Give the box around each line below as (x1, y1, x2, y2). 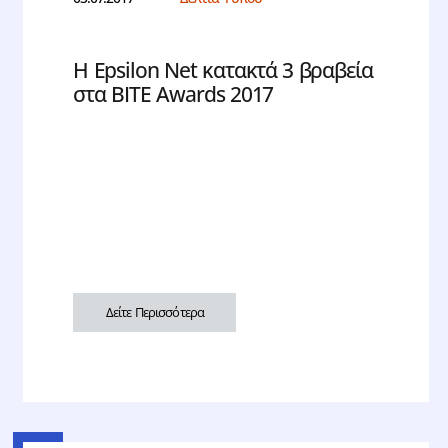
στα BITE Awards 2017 (73, 80, 274, 109)
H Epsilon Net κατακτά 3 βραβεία (73, 56, 373, 85)
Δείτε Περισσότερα (105, 303, 204, 322)
